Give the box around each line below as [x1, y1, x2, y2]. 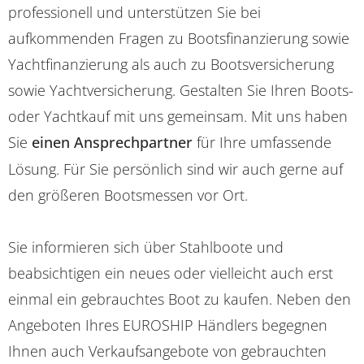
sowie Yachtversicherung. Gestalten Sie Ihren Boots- [8, 80, 353, 100]
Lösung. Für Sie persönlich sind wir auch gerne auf [8, 158, 343, 179]
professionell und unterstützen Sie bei [8, 2, 261, 22]
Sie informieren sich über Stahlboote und [8, 236, 284, 257]
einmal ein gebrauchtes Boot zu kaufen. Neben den [8, 288, 351, 309]
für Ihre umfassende [193, 132, 331, 152]
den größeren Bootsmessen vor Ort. [8, 184, 248, 205]
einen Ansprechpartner [32, 132, 193, 152]
